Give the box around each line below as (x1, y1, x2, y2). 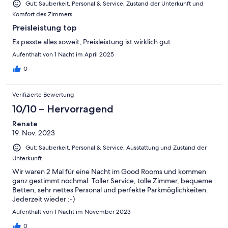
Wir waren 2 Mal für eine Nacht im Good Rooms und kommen (12, 166, 206, 176)
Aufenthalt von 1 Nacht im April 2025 (12, 50, 114, 59)
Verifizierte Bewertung (12, 90, 74, 99)
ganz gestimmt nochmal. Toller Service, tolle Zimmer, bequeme (12, 176, 212, 185)
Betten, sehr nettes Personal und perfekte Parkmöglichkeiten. (12, 185, 208, 194)
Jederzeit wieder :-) (12, 194, 75, 204)
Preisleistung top (12, 22, 77, 33)
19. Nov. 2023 (12, 128, 55, 137)
